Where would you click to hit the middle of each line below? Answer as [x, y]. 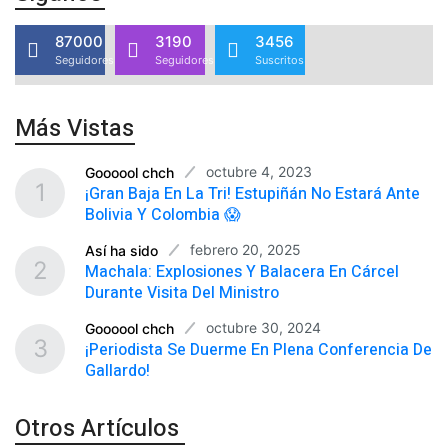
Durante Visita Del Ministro [182, 292]
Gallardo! [117, 370]
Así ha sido [121, 250]
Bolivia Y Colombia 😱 [163, 214]
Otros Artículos [97, 428]
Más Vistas [74, 128]
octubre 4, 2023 [259, 172]
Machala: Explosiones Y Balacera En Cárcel [242, 271]
